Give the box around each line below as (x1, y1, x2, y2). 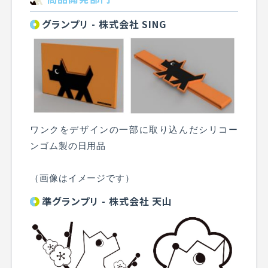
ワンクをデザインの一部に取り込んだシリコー (30, 123, 238, 135)
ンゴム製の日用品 (30, 139, 106, 151)
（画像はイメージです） (30, 172, 135, 184)
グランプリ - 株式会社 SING (42, 16, 167, 31)
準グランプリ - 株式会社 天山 (42, 193, 173, 208)
